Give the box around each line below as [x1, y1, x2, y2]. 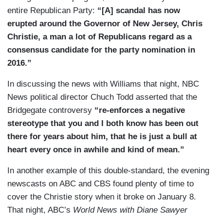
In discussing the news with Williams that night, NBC [7, 79, 199, 89]
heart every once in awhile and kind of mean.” [7, 145, 184, 155]
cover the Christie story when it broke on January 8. [7, 192, 196, 202]
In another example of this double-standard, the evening [7, 166, 209, 176]
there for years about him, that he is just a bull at [7, 132, 197, 142]
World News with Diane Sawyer [73, 205, 187, 215]
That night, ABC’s [7, 205, 73, 215]
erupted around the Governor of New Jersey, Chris [7, 19, 202, 29]
